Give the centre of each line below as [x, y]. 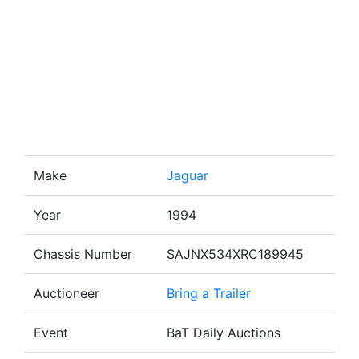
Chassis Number [83, 254]
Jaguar [188, 175]
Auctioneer [67, 293]
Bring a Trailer [209, 293]
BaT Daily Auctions [224, 333]
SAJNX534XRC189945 [235, 254]
